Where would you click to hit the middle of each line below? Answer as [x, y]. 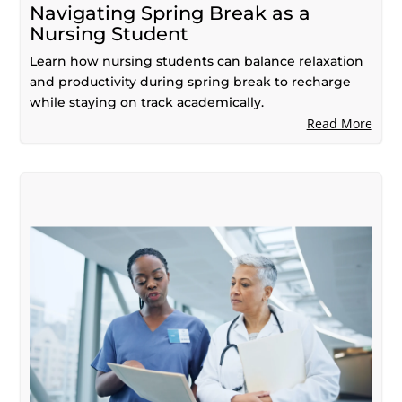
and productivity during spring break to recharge [191, 81]
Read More [339, 123]
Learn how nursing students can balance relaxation [197, 61]
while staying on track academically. [147, 102]
